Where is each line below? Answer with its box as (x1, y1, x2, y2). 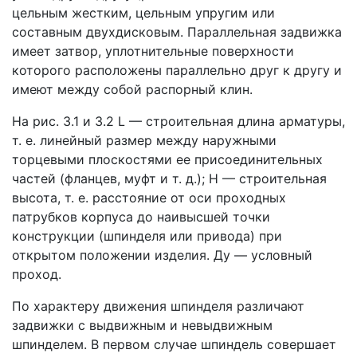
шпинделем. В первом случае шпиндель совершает (12, 335, 336, 352)
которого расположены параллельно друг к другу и (12, 61, 342, 78)
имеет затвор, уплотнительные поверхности (12, 42, 294, 59)
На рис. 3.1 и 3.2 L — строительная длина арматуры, (12, 112, 345, 129)
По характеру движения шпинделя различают (12, 297, 304, 314)
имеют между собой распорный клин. (12, 80, 253, 97)
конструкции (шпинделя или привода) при (12, 227, 282, 244)
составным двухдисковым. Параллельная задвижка (12, 23, 342, 40)
